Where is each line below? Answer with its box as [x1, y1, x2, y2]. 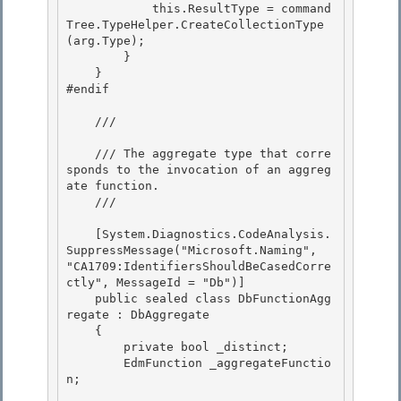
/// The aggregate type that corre [66, 147, 95, 161]
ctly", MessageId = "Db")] [66, 276, 245, 290]
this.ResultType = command [66, 2, 152, 16]
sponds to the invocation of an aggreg [66, 163, 331, 177]
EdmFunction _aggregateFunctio [66, 356, 124, 371]
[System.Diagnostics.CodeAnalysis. [66, 227, 95, 242]
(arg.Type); [66, 34, 152, 48]
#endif [66, 82, 116, 97]
